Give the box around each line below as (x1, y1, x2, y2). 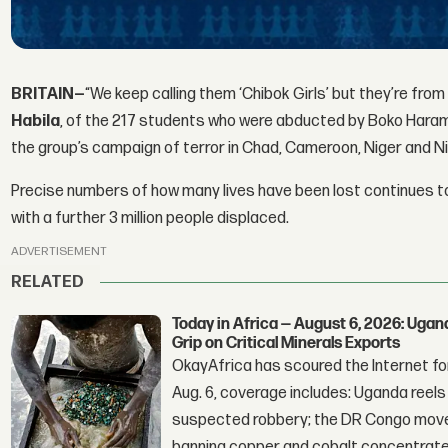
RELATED (11, 273, 85, 293)
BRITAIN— (11, 85, 86, 105)
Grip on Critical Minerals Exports (172, 333, 401, 353)
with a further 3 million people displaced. (11, 209, 290, 229)
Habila (11, 112, 61, 132)
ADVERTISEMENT (11, 243, 108, 259)
